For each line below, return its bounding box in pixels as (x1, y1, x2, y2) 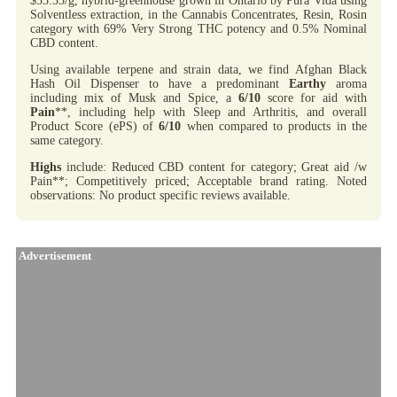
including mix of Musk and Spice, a (30, 90, 238, 105)
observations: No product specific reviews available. (30, 188, 291, 202)
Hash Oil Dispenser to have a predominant (30, 76, 289, 90)
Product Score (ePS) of (30, 119, 160, 133)
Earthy (289, 76, 326, 90)
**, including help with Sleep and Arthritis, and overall (55, 105, 367, 119)
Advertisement (16, 249, 91, 262)
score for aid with (261, 90, 367, 105)
